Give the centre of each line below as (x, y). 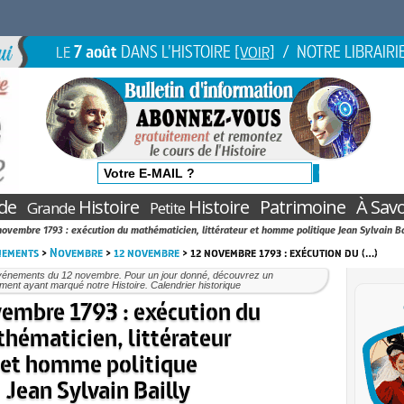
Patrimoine (302, 207)
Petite (167, 208)
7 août (96, 51)
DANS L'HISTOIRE (176, 51)
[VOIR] (255, 51)
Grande (50, 208)
